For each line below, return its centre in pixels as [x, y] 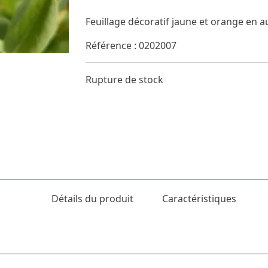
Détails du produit [92, 199]
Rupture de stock [124, 79]
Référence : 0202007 [131, 45]
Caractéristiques [199, 199]
